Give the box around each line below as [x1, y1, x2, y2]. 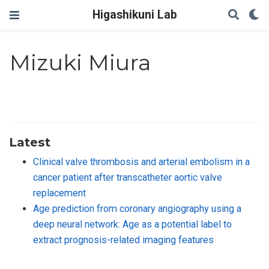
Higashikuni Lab [92, 8, 177, 22]
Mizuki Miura [10, 49, 151, 76]
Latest [9, 134, 50, 150]
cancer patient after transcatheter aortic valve [33, 171, 222, 183]
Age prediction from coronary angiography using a [33, 202, 241, 214]
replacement [33, 187, 86, 199]
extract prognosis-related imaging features [33, 234, 214, 246]
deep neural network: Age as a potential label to [33, 218, 232, 230]
